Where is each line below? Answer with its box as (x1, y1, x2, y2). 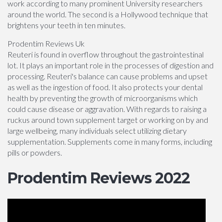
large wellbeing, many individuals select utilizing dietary (7, 126, 187, 135)
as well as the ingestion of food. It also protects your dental (7, 82, 203, 92)
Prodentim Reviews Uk (7, 39, 85, 48)
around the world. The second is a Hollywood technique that (7, 9, 208, 19)
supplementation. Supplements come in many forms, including (7, 137, 212, 146)
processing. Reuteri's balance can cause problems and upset (7, 71, 208, 81)
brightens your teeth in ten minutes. (7, 20, 125, 30)
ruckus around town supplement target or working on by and (7, 115, 208, 124)
